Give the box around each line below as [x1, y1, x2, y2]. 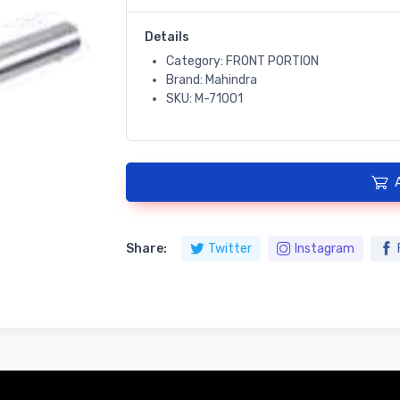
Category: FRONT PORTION [165, 54, 319, 70]
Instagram [294, 241, 354, 257]
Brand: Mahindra [165, 72, 257, 88]
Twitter [207, 241, 252, 257]
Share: [125, 241, 167, 257]
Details [144, 29, 189, 46]
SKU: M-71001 [165, 91, 243, 107]
